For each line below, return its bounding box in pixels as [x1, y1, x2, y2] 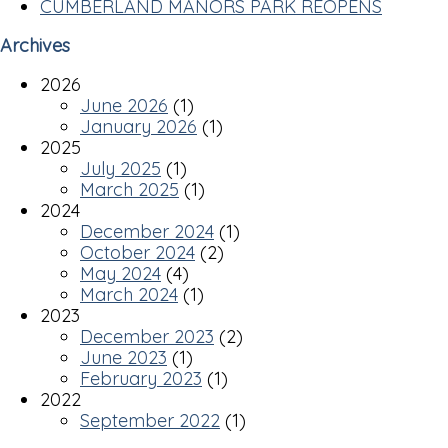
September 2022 [80, 409, 220, 433]
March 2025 [80, 178, 179, 202]
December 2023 [80, 325, 214, 349]
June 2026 [80, 94, 168, 118]
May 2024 [80, 262, 161, 286]
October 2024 [80, 241, 195, 265]
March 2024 [80, 283, 178, 307]
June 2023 [80, 346, 167, 370]
